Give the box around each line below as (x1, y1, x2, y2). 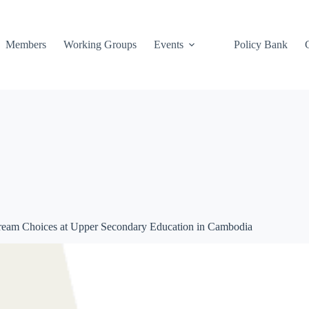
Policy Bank (233, 39, 288, 50)
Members (5, 39, 46, 50)
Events (153, 39, 183, 50)
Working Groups (63, 39, 137, 50)
